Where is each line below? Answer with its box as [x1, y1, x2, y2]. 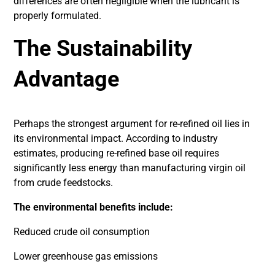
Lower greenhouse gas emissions [14, 250, 158, 262]
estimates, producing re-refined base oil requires [14, 147, 220, 159]
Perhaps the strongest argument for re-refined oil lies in [14, 118, 250, 130]
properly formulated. [14, 10, 102, 21]
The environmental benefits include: [14, 201, 174, 213]
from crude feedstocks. [14, 177, 114, 188]
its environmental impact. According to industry [14, 133, 219, 144]
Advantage [14, 66, 120, 92]
